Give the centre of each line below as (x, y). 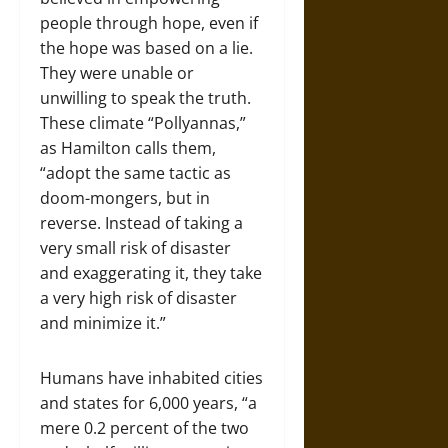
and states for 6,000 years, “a (148, 402)
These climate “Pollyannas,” (143, 122)
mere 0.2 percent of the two (144, 427)
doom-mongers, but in (125, 197)
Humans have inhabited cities (151, 377)
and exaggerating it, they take (151, 272)
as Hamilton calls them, (128, 147)
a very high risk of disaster (138, 297)
